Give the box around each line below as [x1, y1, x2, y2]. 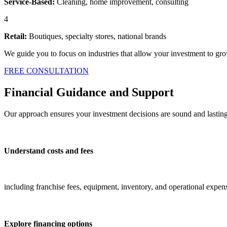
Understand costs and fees [4, 146, 93, 155]
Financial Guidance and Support [4, 85, 174, 99]
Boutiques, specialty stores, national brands [27, 31, 166, 41]
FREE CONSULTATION [4, 66, 89, 75]
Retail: [4, 31, 27, 41]
